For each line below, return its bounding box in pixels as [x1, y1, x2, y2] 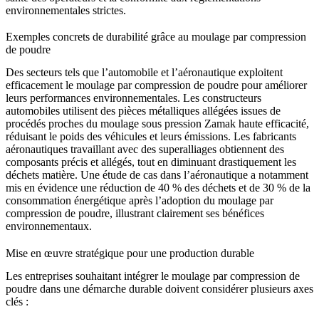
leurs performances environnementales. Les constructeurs [6, 92, 261, 105]
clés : [6, 295, 28, 308]
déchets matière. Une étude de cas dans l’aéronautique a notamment [6, 169, 308, 182]
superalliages [159, 143, 216, 156]
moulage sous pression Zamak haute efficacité [100, 117, 306, 130]
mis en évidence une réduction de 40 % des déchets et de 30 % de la [6, 182, 310, 194]
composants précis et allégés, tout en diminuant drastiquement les [6, 156, 296, 169]
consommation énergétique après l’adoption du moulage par [6, 194, 273, 207]
